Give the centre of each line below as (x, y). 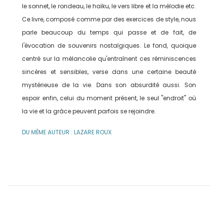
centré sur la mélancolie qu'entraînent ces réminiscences (109, 59)
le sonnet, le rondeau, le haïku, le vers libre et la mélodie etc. (109, 6)
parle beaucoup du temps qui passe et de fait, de (109, 33)
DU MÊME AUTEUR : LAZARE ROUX (67, 132)
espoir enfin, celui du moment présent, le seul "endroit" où (109, 98)
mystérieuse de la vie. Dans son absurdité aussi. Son (109, 85)
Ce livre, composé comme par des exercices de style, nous (109, 19)
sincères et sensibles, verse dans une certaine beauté (109, 72)
